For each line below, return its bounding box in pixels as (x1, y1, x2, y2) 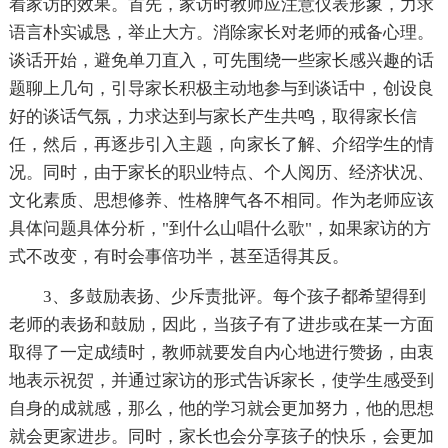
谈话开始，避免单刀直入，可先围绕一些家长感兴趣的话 (8, 51, 434, 71)
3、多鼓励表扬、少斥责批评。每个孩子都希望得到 (42, 287, 426, 307)
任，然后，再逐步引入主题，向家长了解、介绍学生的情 (8, 135, 434, 155)
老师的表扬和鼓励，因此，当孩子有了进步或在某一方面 (8, 315, 434, 335)
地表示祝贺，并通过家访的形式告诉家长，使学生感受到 (8, 371, 434, 391)
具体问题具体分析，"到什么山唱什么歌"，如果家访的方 (8, 219, 431, 239)
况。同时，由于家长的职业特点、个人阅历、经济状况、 (8, 163, 434, 183)
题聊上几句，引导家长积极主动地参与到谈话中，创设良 (8, 79, 434, 99)
